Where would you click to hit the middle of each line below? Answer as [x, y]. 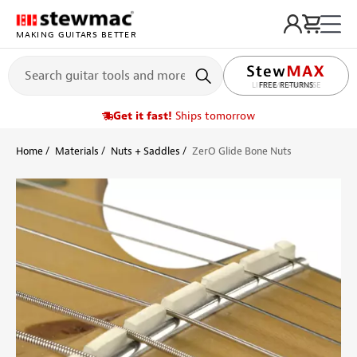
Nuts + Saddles [145, 151]
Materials [77, 151]
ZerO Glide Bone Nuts [242, 151]
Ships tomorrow [215, 116]
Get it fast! [142, 116]
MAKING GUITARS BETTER [76, 34]
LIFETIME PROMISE [286, 86]
